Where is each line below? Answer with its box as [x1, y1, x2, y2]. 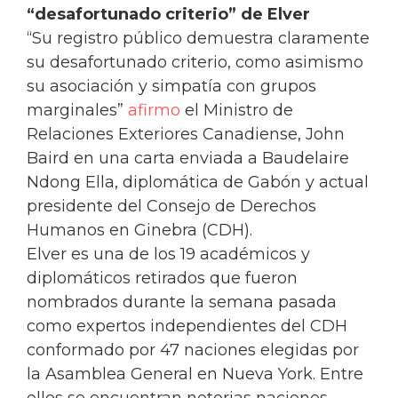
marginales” [27, 100, 128, 121]
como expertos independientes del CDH [27, 316, 347, 337]
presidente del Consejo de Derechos [27, 196, 316, 217]
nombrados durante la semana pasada [27, 292, 337, 313]
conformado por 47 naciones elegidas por [27, 340, 359, 361]
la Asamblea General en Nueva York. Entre [27, 364, 363, 385]
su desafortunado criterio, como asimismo [27, 52, 363, 73]
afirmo [128, 100, 180, 121]
